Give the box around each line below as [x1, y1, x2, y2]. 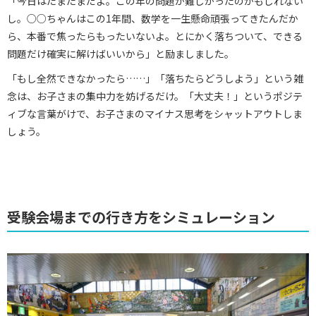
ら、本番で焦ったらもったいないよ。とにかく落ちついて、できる [7, 28, 303, 43]
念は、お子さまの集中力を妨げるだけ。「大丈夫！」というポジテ [7, 88, 303, 103]
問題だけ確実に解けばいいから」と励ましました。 [7, 46, 234, 61]
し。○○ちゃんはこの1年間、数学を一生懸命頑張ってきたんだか [7, 11, 298, 25]
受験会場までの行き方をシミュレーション [7, 206, 275, 227]
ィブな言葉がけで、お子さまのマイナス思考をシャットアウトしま [7, 106, 303, 121]
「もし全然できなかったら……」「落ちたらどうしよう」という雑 [7, 71, 303, 85]
